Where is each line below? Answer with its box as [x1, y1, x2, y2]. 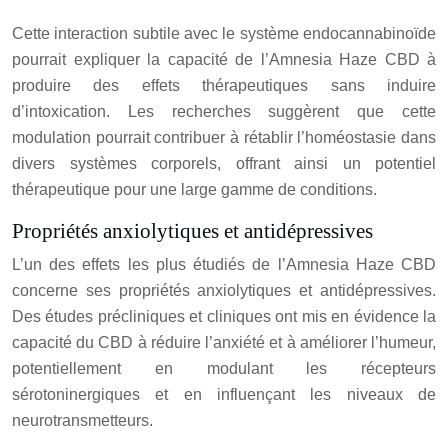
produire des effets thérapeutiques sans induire [12, 77, 436, 95]
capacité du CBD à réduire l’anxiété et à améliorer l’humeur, [12, 334, 436, 352]
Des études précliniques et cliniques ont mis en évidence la [12, 308, 436, 326]
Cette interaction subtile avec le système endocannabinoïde [12, 25, 436, 43]
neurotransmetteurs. [12, 412, 153, 430]
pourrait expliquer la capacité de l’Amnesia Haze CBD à [12, 51, 436, 69]
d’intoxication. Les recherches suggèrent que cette [12, 103, 436, 121]
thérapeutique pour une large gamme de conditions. [12, 181, 377, 199]
